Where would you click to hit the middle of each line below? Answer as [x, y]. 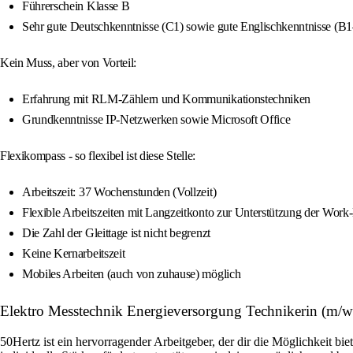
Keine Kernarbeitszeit [74, 254]
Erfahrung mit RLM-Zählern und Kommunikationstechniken [167, 99]
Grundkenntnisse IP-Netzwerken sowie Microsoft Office [156, 120]
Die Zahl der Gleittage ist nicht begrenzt [116, 233]
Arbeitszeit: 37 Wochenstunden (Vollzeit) [119, 192]
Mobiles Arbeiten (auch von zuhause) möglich [132, 274]
